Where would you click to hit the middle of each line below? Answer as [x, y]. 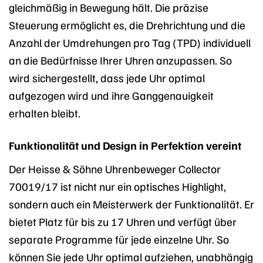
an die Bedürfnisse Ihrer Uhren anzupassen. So [120, 60]
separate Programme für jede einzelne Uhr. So [119, 239]
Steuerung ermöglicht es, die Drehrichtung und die [127, 25]
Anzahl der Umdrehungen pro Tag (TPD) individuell [130, 43]
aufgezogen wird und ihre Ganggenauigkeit [111, 95]
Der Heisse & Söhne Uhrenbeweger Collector [115, 169]
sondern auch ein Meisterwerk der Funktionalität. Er [131, 204]
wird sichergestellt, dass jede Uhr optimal [107, 78]
